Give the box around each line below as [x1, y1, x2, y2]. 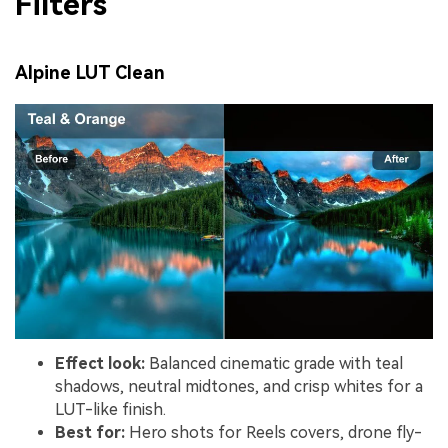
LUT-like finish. [55, 400, 166, 420]
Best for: [55, 423, 125, 443]
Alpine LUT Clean [15, 62, 165, 84]
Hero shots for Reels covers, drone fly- [125, 423, 422, 443]
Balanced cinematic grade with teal [145, 354, 403, 374]
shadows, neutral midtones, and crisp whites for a [55, 377, 423, 397]
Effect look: [55, 354, 145, 374]
